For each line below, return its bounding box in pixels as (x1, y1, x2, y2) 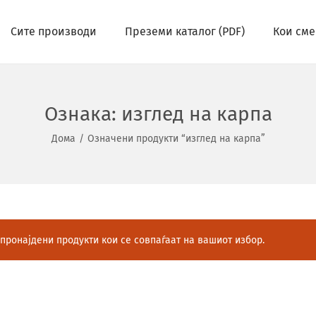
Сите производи (11, 25, 97, 38)
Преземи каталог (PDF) (125, 25, 245, 38)
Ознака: (44, 102, 121, 126)
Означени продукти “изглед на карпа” (87, 133, 265, 145)
